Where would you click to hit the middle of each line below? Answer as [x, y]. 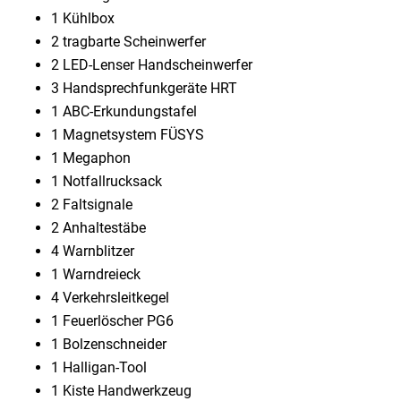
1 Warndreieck [96, 275]
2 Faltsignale [92, 205]
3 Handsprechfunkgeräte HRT [144, 89]
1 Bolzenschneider [109, 345]
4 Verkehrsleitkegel [110, 298]
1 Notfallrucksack [107, 182]
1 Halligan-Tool [99, 368]
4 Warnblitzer [93, 252]
